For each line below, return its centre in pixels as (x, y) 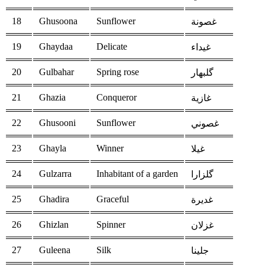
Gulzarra (55, 174)
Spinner (111, 225)
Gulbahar (56, 72)
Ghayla (53, 148)
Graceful (113, 199)
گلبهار (202, 73)
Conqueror (117, 98)
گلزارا (202, 174)
